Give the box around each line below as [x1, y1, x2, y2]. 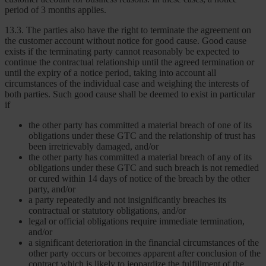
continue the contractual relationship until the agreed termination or [5, 57, 254, 68]
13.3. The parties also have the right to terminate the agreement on [5, 25, 251, 36]
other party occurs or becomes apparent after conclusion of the [28, 248, 261, 259]
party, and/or [28, 184, 75, 195]
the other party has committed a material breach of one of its [28, 120, 252, 131]
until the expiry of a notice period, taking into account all [5, 68, 216, 78]
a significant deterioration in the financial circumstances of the [28, 237, 259, 248]
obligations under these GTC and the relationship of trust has [28, 131, 255, 141]
